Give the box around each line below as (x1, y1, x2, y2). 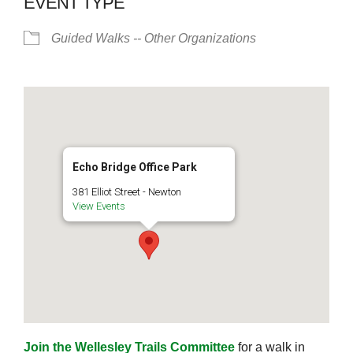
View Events (72, 199, 125, 212)
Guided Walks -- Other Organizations (51, 31, 256, 45)
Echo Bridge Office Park (72, 160, 197, 173)
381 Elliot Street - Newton (72, 185, 181, 198)
